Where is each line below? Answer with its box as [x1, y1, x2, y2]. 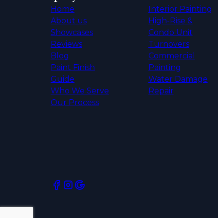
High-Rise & [148, 16, 193, 25]
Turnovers [148, 39, 189, 49]
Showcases [51, 27, 93, 37]
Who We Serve [51, 86, 109, 95]
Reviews [51, 39, 82, 49]
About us [51, 16, 87, 25]
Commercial [148, 51, 195, 60]
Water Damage [148, 74, 208, 84]
